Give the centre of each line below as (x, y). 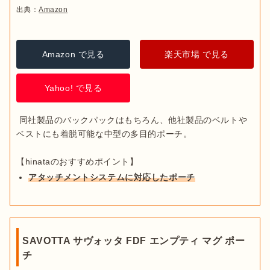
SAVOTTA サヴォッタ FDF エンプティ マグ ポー (134, 240)
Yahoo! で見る (73, 88)
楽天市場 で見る (197, 54)
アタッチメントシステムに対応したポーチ (112, 177)
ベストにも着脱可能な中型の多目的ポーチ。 (104, 133)
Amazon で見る (73, 54)
